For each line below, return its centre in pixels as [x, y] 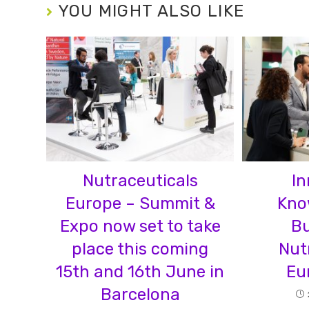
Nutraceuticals [140, 181]
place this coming [140, 249]
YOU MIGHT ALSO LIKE [151, 11]
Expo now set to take [140, 227]
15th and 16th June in [140, 272]
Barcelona [140, 295]
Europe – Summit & [140, 204]
